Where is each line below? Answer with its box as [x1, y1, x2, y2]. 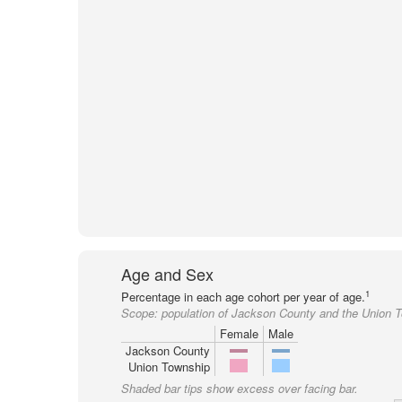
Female [219, 325, 258, 342]
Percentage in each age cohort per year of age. [120, 288, 365, 305]
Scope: [120, 304, 162, 321]
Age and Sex [120, 262, 214, 285]
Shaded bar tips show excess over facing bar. [120, 380, 358, 397]
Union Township [127, 358, 210, 375]
